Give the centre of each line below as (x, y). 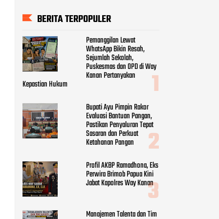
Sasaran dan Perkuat (112, 134)
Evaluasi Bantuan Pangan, (119, 117)
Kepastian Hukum (45, 85)
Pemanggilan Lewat (111, 41)
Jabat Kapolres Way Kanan (120, 184)
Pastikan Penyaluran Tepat (120, 125)
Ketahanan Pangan (110, 143)
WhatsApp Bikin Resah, (115, 50)
